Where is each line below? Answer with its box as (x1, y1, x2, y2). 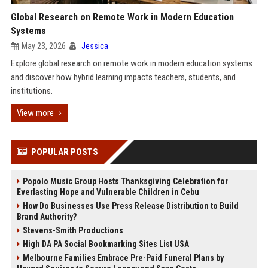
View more (16, 108, 54, 118)
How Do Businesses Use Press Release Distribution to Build (22, 201, 239, 211)
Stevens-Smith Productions (22, 226, 123, 235)
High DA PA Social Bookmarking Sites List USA (22, 239, 189, 249)
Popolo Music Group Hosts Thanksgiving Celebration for (22, 176, 228, 186)
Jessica (81, 41, 108, 51)
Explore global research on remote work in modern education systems (10, 58, 252, 69)
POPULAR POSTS (31, 147, 98, 157)
